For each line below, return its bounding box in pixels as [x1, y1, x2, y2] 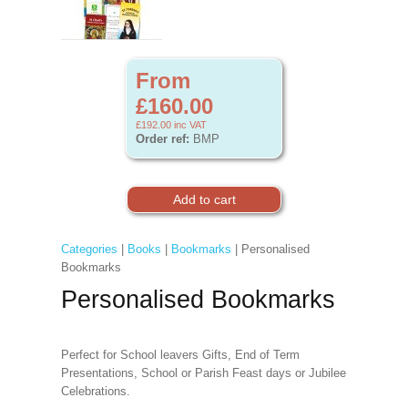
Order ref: [136, 132, 189, 146]
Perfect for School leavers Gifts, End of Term [60, 348, 300, 362]
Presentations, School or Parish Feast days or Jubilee [60, 366, 346, 380]
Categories [60, 242, 117, 256]
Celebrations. [60, 384, 130, 398]
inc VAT [171, 119, 207, 130]
